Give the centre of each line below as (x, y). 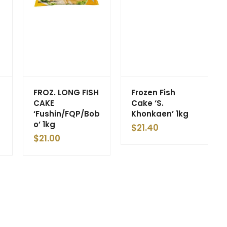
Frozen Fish (153, 92)
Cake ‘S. (147, 103)
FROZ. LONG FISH (66, 92)
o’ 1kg (44, 124)
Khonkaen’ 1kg (160, 113)
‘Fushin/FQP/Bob (67, 113)
